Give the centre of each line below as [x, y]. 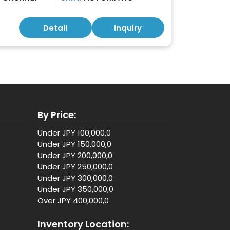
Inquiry [128, 28]
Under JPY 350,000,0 [75, 189]
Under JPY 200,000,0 [75, 155]
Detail [55, 28]
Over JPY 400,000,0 [73, 200]
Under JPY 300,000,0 [75, 178]
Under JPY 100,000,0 [74, 133]
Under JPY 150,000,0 [74, 144]
